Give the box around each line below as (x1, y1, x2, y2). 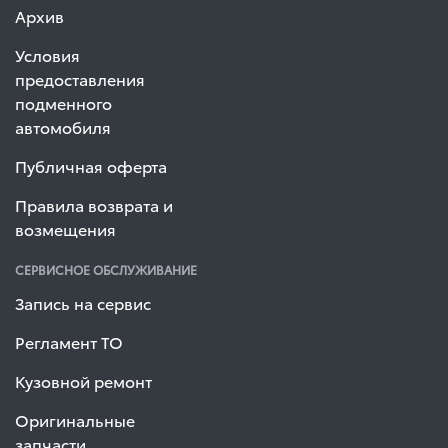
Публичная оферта (15, 154, 167, 178)
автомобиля (15, 115, 111, 139)
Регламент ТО (15, 330, 123, 354)
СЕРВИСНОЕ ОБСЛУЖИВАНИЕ (15, 261, 197, 279)
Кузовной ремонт (15, 369, 152, 393)
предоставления (15, 67, 145, 91)
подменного (15, 91, 112, 115)
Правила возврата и (15, 193, 173, 217)
